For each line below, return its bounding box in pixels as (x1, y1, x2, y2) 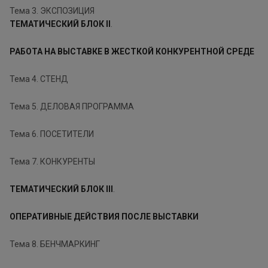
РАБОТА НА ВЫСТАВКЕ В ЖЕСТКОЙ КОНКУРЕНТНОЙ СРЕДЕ (10, 46, 254, 56)
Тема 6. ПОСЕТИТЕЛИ (10, 129, 94, 139)
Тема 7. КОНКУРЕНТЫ (10, 156, 95, 166)
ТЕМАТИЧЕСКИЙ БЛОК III (10, 184, 113, 194)
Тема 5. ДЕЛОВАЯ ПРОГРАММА (10, 101, 134, 111)
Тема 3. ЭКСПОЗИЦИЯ (10, 5, 95, 16)
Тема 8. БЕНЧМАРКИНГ (10, 239, 100, 249)
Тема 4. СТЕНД (10, 74, 68, 84)
